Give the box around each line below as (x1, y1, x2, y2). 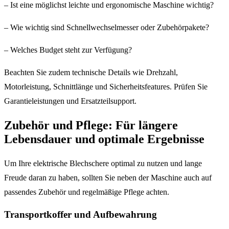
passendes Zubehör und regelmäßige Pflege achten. (4, 188, 169, 197)
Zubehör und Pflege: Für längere (4, 119, 178, 132)
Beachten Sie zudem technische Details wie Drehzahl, (4, 68, 178, 77)
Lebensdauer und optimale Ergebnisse (4, 132, 204, 146)
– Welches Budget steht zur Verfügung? (4, 45, 132, 55)
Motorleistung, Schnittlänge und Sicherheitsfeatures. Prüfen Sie (4, 82, 208, 91)
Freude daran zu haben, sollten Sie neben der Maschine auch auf (4, 173, 212, 182)
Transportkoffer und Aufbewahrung (4, 209, 157, 220)
